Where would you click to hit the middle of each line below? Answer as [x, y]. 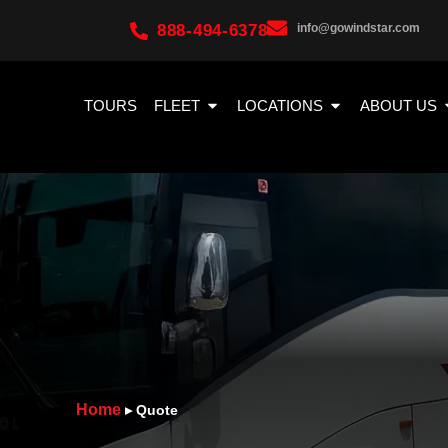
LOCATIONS [280, 105]
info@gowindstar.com [359, 28]
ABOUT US [398, 105]
